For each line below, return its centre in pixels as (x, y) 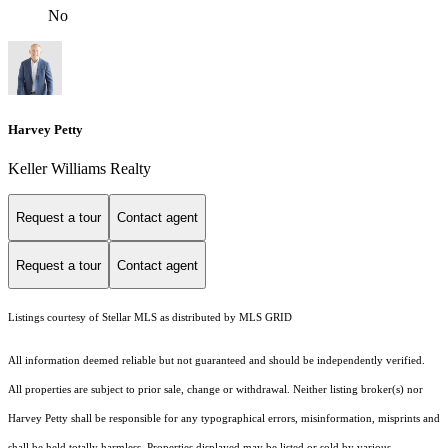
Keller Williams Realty (79, 168)
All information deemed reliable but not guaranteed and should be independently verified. (216, 361)
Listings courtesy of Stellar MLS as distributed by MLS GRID (150, 318)
